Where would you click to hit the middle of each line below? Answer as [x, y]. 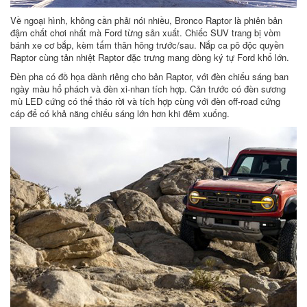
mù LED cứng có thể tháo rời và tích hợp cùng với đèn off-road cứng [145, 101]
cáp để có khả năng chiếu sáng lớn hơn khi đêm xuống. [120, 114]
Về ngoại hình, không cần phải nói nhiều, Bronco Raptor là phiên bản [146, 21]
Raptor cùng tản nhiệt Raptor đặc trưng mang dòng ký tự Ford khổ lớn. [150, 58]
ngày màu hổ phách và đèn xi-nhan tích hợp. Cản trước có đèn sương [148, 89]
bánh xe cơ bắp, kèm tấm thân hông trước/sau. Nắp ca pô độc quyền [147, 45]
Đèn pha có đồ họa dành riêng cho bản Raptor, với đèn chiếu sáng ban [149, 77]
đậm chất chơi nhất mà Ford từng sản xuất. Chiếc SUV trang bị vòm [146, 33]
